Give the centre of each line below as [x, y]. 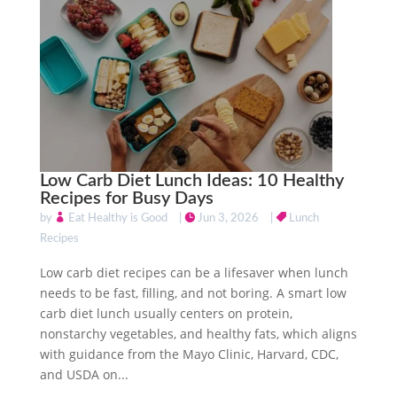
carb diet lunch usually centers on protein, [166, 313]
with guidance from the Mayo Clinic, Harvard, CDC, [189, 354]
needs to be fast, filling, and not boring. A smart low [193, 292]
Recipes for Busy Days [126, 198]
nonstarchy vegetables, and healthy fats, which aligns [198, 333]
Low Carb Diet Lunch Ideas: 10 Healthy [191, 180]
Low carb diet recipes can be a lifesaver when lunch [194, 272]
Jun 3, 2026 [228, 218]
